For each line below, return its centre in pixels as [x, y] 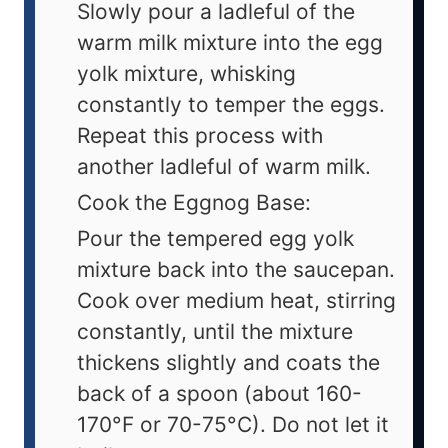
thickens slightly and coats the [228, 362]
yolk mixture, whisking [186, 73]
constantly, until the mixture [215, 331]
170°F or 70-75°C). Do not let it [233, 424]
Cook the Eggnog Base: [194, 202]
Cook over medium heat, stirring [236, 300]
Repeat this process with [200, 135]
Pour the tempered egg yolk [215, 238]
